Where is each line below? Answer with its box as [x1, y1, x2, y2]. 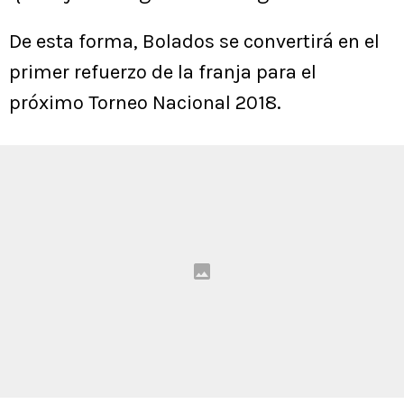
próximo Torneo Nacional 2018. [9, 91, 281, 115]
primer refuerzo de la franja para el [9, 60, 317, 84]
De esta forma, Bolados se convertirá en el [9, 30, 380, 53]
